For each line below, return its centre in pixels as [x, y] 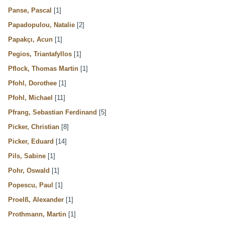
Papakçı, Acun [30, 39]
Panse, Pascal [30, 10]
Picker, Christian [34, 127]
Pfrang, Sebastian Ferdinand [52, 112]
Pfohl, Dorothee [32, 83]
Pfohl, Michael [30, 97]
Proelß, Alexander [36, 199]
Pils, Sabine [27, 156]
